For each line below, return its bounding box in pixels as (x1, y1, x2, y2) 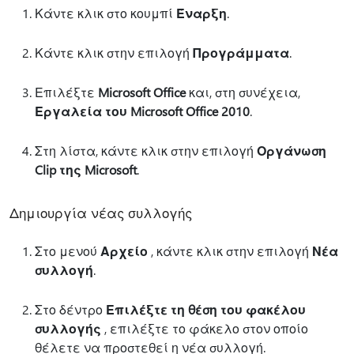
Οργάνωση (257, 142, 326, 159)
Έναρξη (176, 5, 227, 21)
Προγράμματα (193, 44, 289, 61)
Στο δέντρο (35, 301, 106, 318)
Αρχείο (100, 243, 148, 259)
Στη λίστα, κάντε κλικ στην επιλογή (35, 142, 257, 159)
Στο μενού (35, 243, 100, 259)
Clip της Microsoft (35, 161, 137, 178)
